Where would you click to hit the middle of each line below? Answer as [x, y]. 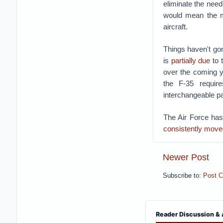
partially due [191, 60]
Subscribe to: [183, 176]
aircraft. [175, 27]
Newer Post [186, 157]
